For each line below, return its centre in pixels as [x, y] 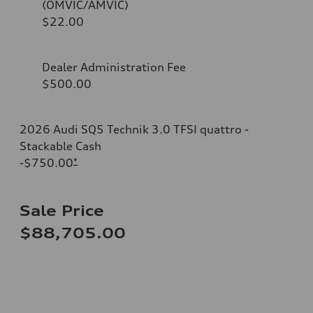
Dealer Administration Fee [114, 67]
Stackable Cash [60, 146]
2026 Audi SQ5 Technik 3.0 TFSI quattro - [134, 129]
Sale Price [62, 210]
